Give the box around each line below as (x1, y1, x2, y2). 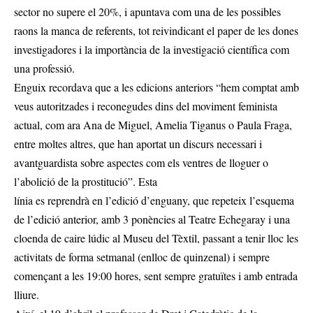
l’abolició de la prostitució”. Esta (14, 173, 157, 189)
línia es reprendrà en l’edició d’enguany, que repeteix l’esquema (14, 192, 294, 208)
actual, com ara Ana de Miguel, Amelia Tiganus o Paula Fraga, (14, 117, 292, 132)
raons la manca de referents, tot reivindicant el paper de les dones (14, 22, 298, 38)
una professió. (14, 60, 75, 75)
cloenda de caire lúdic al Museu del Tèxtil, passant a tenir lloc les (14, 230, 298, 245)
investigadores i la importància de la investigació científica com (14, 41, 289, 57)
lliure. (14, 286, 39, 302)
